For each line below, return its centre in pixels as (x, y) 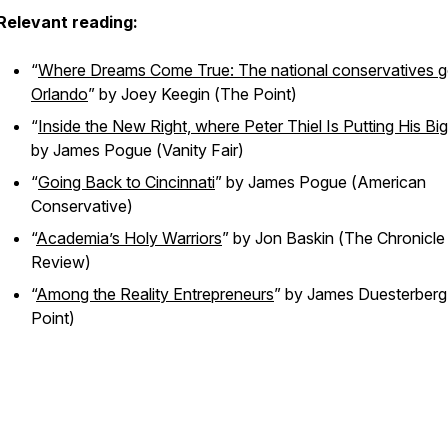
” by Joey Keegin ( (154, 94)
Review (58, 262)
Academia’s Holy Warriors (129, 238)
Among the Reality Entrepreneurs (155, 294)
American (391, 182)
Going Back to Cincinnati (126, 182)
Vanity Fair (200, 150)
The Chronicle (394, 238)
